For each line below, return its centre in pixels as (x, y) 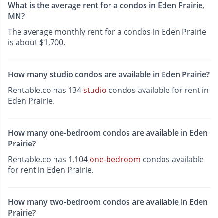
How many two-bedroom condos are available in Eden (108, 202)
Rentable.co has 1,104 (49, 159)
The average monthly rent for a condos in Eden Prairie (107, 31)
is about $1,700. (36, 42)
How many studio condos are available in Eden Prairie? (109, 74)
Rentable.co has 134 (45, 90)
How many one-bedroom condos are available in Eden (108, 133)
